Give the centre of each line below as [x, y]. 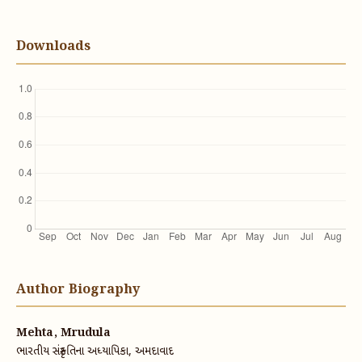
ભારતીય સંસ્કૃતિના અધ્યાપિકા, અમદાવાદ [95, 351]
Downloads [53, 47]
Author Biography [78, 289]
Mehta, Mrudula [63, 333]
